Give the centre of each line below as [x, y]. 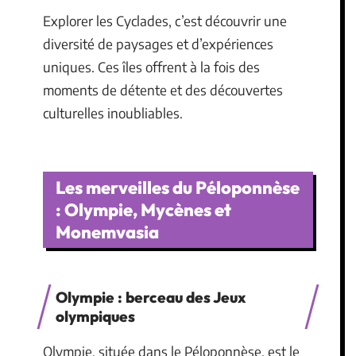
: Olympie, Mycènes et [143, 209]
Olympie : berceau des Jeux [151, 297]
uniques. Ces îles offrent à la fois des [151, 67]
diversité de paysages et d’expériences [158, 44]
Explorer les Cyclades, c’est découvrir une [165, 21]
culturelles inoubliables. [113, 113]
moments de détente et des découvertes [163, 90]
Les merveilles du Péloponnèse [178, 187]
